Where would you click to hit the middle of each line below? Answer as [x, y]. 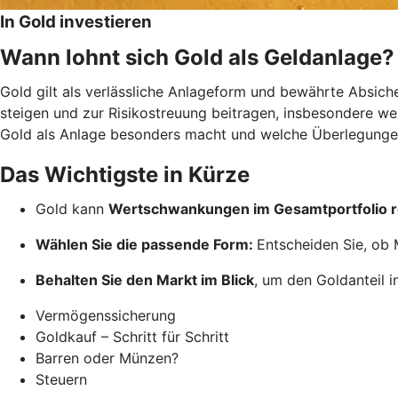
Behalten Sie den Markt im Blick [145, 279]
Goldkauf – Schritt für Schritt [132, 336]
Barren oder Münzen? [107, 358]
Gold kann [72, 208]
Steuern [61, 379]
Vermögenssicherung [106, 315]
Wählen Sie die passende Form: [146, 244]
